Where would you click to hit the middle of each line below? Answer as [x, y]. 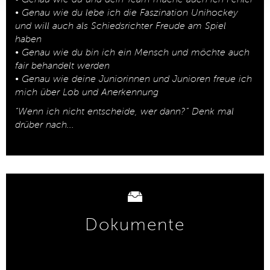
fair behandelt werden [62, 65]
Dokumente [135, 224]
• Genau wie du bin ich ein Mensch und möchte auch [132, 52]
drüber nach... [45, 124]
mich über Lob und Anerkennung [87, 92]
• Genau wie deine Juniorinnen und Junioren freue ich [133, 79]
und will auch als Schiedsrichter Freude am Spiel [121, 26]
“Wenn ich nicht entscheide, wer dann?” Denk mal [124, 111]
